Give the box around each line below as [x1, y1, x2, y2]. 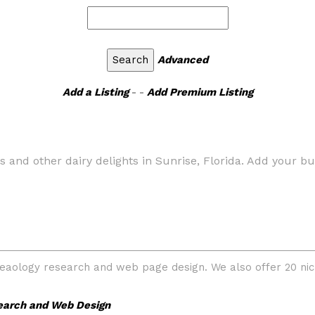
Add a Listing [62, 86, 129, 98]
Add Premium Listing [146, 86, 253, 98]
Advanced [157, 53, 208, 66]
